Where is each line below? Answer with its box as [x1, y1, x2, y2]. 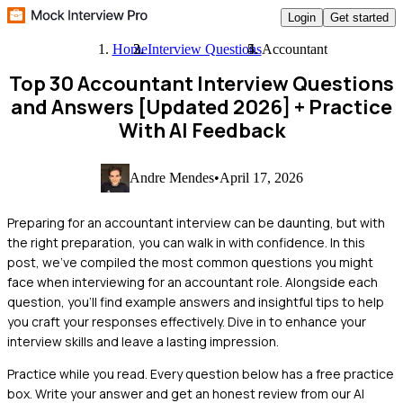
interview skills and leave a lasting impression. [7, 332, 279, 350]
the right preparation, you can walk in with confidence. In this [7, 233, 365, 251]
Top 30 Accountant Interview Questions [9, 70, 394, 97]
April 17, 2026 [219, 169, 303, 185]
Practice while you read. [7, 364, 148, 382]
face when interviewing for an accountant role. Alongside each [7, 273, 378, 291]
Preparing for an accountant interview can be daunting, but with [7, 213, 385, 231]
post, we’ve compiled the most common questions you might [7, 253, 373, 271]
